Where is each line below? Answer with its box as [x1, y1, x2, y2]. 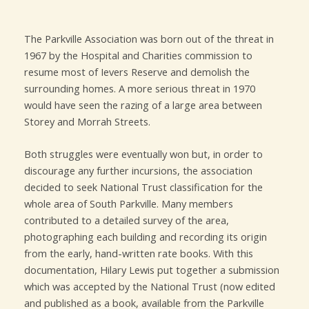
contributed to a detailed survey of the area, [24, 212, 229, 227]
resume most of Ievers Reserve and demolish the [24, 64, 250, 79]
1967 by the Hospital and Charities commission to [24, 48, 252, 62]
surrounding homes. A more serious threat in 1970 [24, 81, 255, 95]
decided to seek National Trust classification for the [24, 179, 263, 194]
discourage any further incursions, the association [24, 163, 252, 177]
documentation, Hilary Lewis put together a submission [24, 262, 279, 277]
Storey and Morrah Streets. [24, 114, 150, 128]
